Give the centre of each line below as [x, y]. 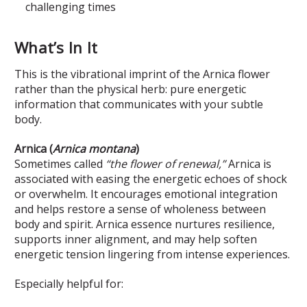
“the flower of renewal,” [165, 163]
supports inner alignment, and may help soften [136, 239]
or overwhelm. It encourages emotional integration [146, 194]
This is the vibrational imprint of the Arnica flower [142, 74]
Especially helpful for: [69, 283]
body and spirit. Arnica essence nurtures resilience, [145, 224]
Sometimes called [60, 163]
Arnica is [248, 163]
